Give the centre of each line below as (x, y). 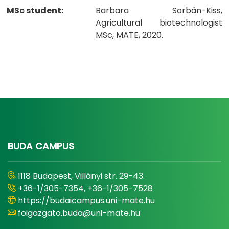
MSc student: (35, 10)
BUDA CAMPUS (41, 146)
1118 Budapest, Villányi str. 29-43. (81, 176)
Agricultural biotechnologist (159, 23)
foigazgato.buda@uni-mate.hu (79, 213)
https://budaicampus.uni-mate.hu (86, 201)
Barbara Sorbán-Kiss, (159, 10)
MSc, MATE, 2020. (129, 35)
